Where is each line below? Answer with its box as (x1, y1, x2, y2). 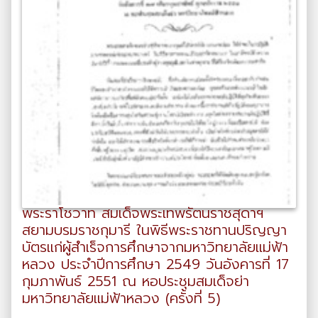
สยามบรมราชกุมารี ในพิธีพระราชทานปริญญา (22, 219, 287, 241)
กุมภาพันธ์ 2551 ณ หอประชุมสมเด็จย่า (22, 270, 249, 292)
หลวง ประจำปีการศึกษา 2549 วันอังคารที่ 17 (22, 253, 289, 275)
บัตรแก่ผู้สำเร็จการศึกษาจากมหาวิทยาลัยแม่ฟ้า (22, 236, 288, 258)
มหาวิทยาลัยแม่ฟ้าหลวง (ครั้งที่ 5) (22, 287, 221, 309)
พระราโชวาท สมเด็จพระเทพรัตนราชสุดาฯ (22, 202, 263, 224)
